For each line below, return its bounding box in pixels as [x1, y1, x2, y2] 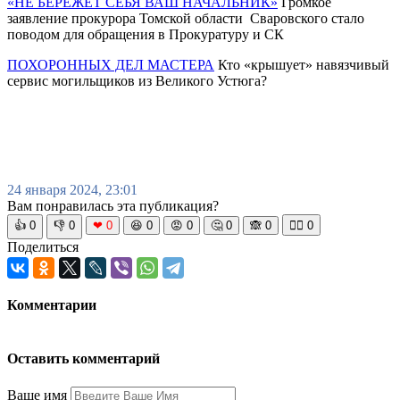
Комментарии [7, 296, 96, 312]
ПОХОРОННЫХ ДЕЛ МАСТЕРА [7, 56, 214, 72]
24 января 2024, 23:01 [7, 181, 137, 197]
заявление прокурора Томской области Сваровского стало [7, 10, 364, 26]
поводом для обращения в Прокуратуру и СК [7, 26, 284, 42]
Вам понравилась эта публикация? [7, 197, 219, 213]
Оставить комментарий [7, 351, 160, 367]
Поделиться [7, 238, 79, 254]
